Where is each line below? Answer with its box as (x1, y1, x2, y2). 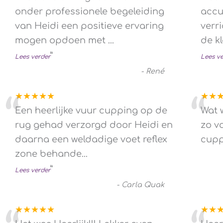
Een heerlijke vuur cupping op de (15, 105, 167, 115)
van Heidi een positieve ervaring (15, 20, 164, 31)
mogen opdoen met (15, 35, 108, 45)
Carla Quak (121, 180, 164, 189)
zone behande (15, 148, 82, 159)
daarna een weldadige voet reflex (15, 134, 167, 144)
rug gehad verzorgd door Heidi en (15, 119, 173, 130)
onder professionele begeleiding (15, 6, 164, 16)
